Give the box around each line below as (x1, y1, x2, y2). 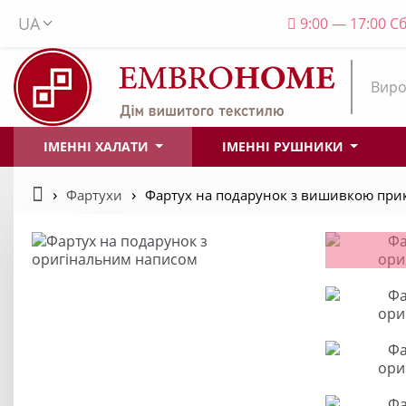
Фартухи (66, 185, 122, 204)
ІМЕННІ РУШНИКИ (221, 137, 347, 155)
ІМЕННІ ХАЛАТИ (43, 137, 152, 155)
